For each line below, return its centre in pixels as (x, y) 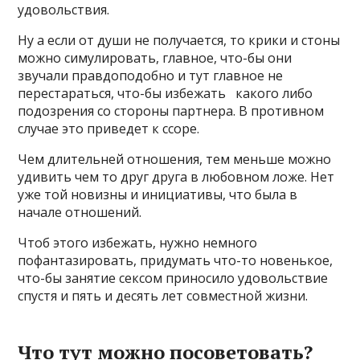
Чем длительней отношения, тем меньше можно (175, 159)
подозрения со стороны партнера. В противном (171, 111)
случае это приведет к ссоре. (109, 129)
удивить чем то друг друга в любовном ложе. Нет (176, 177)
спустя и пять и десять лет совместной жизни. (163, 296)
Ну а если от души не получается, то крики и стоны (179, 40)
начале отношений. (80, 212)
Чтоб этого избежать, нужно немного (138, 243)
